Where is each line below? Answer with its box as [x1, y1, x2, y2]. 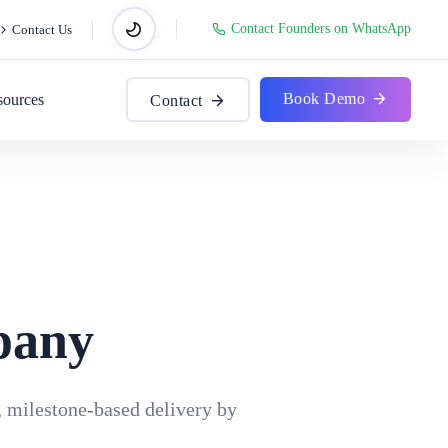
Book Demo [282, 90, 365, 108]
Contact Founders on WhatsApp [230, 21, 411, 37]
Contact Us [11, 22, 72, 38]
